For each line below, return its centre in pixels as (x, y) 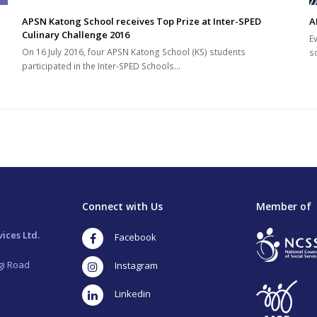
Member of (284, 207)
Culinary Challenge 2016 (75, 35)
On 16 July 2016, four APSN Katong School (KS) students (133, 52)
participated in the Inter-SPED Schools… (101, 67)
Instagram (125, 266)
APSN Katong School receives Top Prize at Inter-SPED (141, 22)
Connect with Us (122, 207)
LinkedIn (123, 295)
